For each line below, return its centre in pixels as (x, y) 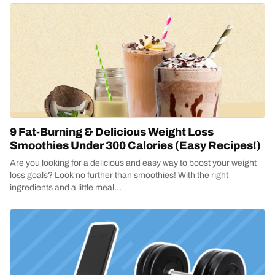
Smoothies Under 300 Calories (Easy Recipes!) (135, 145)
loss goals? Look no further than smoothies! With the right (119, 175)
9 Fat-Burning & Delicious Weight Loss (112, 132)
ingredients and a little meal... (66, 188)
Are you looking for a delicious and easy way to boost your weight (133, 163)
